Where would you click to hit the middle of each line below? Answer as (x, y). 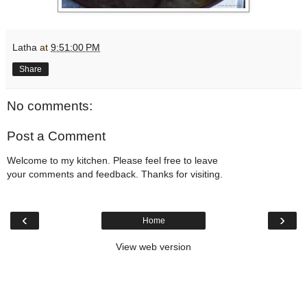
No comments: (50, 106)
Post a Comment (56, 136)
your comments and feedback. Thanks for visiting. (115, 174)
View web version (153, 246)
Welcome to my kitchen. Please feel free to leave (112, 161)
